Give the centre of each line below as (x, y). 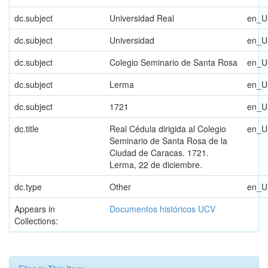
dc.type (28, 187)
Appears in (35, 209)
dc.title (27, 129)
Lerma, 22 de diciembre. (156, 165)
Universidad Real (142, 18)
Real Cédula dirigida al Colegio (168, 129)
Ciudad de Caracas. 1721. (159, 153)
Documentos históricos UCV (162, 209)
